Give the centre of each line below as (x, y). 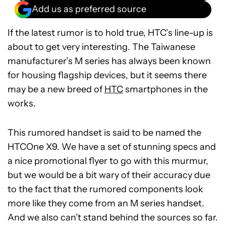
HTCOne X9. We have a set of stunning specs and (112, 147)
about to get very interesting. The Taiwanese (101, 47)
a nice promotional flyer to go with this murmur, (108, 161)
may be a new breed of (56, 89)
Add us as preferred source (89, 9)
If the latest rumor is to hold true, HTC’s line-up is (110, 33)
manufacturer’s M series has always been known (109, 61)
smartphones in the (165, 89)
